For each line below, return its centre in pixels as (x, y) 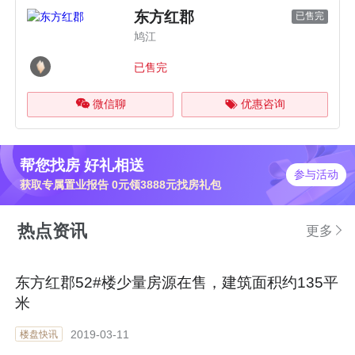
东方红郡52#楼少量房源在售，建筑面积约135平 (177, 282)
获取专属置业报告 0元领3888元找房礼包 (121, 184)
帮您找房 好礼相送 (82, 165)
